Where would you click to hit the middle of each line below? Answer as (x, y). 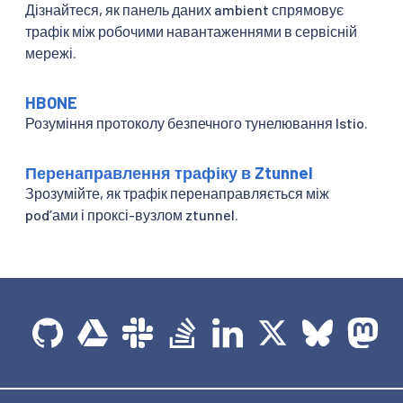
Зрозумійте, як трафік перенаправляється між (177, 193)
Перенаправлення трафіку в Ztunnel (169, 172)
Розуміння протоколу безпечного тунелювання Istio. (197, 122)
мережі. (51, 52)
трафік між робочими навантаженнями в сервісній (191, 31)
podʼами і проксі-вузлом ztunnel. (132, 214)
